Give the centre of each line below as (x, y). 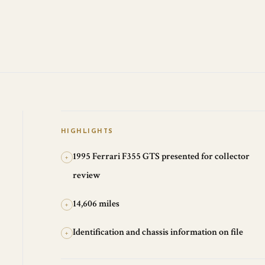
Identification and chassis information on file (158, 232)
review (86, 175)
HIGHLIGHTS (87, 132)
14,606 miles (96, 204)
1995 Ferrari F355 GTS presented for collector (161, 156)
